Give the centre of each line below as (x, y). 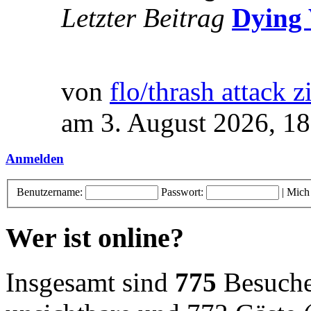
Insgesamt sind (90, 283)
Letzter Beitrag (143, 17)
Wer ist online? (95, 237)
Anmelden (35, 158)
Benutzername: (50, 192)
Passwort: (182, 192)
